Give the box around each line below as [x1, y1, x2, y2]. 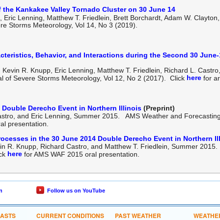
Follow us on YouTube [44, 188, 105, 194]
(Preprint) [141, 104, 175, 112]
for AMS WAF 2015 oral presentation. [22, 150, 140, 158]
